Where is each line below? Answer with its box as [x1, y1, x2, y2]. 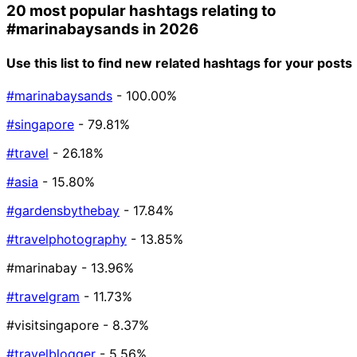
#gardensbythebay [6, 202, 120, 219]
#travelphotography [6, 231, 127, 248]
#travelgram [6, 288, 80, 305]
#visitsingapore [6, 317, 99, 334]
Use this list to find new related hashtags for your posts [6, 54, 352, 71]
